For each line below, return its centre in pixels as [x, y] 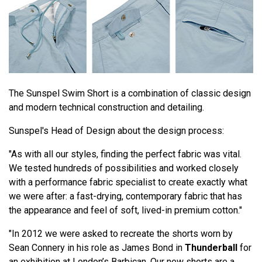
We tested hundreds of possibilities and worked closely [124, 168]
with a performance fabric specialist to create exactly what [128, 182]
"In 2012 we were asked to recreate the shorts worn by [121, 234]
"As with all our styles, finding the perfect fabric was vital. [125, 154]
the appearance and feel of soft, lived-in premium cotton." [125, 211]
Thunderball [211, 248]
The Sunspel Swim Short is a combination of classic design [130, 94]
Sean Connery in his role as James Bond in [97, 248]
